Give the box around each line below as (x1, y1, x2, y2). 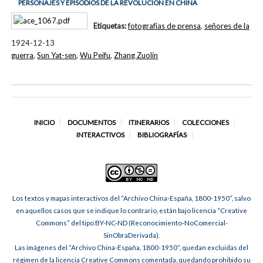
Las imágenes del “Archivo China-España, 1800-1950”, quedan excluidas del (15, 244, 248, 252)
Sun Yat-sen (37, 50, 77, 60)
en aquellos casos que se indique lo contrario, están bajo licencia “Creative (16, 207, 247, 215)
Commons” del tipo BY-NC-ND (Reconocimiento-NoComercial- (35, 219, 228, 227)
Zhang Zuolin (114, 50, 159, 60)
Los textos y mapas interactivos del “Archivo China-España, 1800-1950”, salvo (12, 194, 251, 203)
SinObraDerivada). (103, 231, 160, 240)
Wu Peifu (80, 50, 111, 60)
